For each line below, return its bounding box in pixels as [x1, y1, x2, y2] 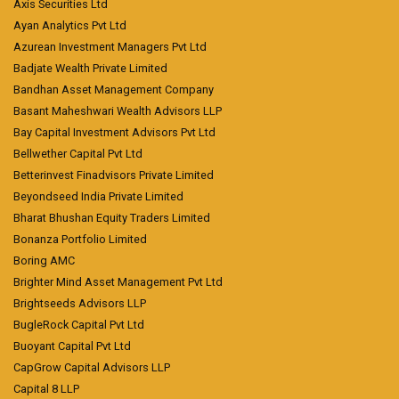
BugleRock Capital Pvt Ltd [13, 318, 144, 331]
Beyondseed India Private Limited [13, 190, 183, 203]
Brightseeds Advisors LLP [13, 297, 146, 310]
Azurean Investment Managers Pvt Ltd [13, 40, 207, 53]
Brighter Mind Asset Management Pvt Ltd [13, 275, 223, 289]
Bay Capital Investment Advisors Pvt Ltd [13, 126, 216, 139]
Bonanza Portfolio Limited [13, 232, 147, 246]
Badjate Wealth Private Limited [13, 61, 167, 75]
